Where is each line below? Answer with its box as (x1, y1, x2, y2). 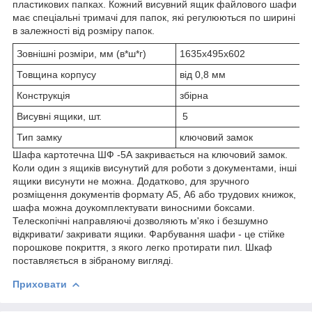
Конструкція (17, 89, 70, 101)
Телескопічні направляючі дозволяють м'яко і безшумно (13, 214, 268, 226)
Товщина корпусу (17, 68, 96, 80)
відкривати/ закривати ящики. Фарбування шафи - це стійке (13, 228, 285, 240)
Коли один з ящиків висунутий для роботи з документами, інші (13, 162, 297, 173)
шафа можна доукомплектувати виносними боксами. (13, 201, 255, 213)
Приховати (13, 278, 67, 290)
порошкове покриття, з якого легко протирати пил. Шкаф (13, 241, 272, 253)
